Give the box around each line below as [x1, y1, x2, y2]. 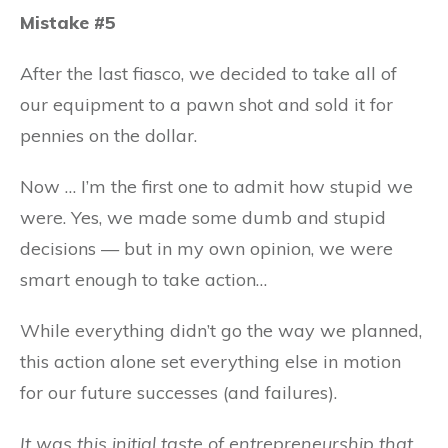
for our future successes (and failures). [20, 381, 337, 404]
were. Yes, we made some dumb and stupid [20, 206, 386, 229]
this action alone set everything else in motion [20, 350, 401, 373]
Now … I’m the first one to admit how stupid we [20, 175, 413, 198]
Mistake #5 [20, 11, 116, 34]
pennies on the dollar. [20, 124, 197, 147]
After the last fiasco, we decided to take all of [20, 62, 397, 85]
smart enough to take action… [20, 268, 267, 291]
